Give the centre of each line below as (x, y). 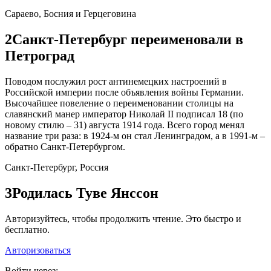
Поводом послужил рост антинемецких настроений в (116, 81)
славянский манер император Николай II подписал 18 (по (124, 114)
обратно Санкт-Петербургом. (65, 146)
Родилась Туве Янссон (85, 193)
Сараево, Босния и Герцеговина (70, 14)
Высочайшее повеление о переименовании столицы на (119, 103)
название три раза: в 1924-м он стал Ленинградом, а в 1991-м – (135, 135)
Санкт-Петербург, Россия (57, 167)
